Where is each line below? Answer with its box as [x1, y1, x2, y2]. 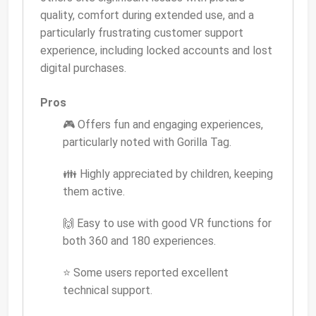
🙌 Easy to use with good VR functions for [63, 217, 272, 231]
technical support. [63, 284, 152, 298]
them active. [63, 185, 125, 199]
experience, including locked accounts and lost [40, 44, 272, 58]
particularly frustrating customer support [40, 26, 243, 40]
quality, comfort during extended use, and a [40, 8, 254, 23]
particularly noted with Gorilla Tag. [63, 135, 231, 150]
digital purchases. [40, 61, 126, 75]
